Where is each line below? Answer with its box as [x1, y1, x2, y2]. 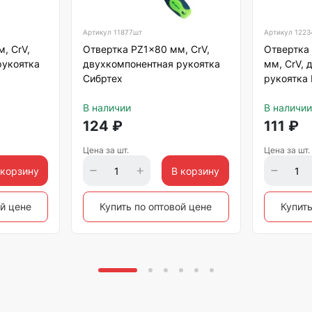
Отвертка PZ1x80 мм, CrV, [83, 43, 210, 55]
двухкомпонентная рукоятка [83, 58, 221, 70]
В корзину [171, 164, 219, 177]
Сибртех [83, 72, 123, 84]
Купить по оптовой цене [100, 201, 212, 212]
